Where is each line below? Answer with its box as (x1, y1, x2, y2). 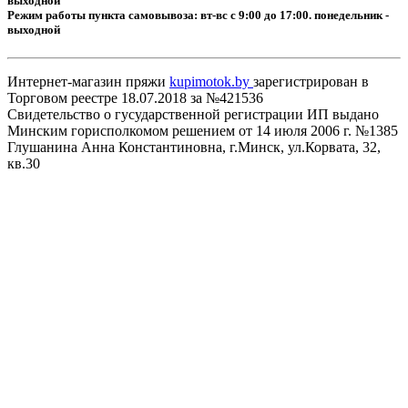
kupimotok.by (169, 74, 253, 90)
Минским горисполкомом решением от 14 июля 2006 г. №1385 (7, 123, 398, 139)
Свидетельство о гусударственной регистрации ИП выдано (7, 107, 379, 123)
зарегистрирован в (253, 74, 369, 90)
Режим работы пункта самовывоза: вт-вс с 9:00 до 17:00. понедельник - (7, 7, 389, 22)
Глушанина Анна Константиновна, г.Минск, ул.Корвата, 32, (7, 139, 381, 156)
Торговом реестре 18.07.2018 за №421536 (7, 90, 263, 107)
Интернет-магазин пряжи (7, 74, 169, 90)
